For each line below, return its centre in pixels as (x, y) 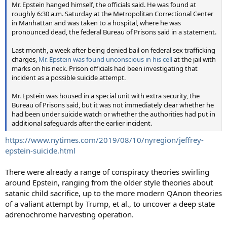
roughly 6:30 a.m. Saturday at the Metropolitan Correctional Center (112, 13)
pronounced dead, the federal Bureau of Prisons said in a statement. (114, 32)
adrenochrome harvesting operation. (69, 214)
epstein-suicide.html (40, 150)
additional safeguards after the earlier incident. (82, 123)
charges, (25, 59)
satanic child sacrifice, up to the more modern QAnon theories (113, 193)
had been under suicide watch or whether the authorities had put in (113, 114)
